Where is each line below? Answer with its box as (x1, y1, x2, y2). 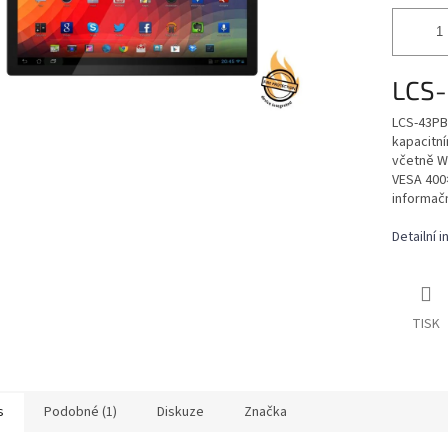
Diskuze (157, 402, 204, 423)
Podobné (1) (44, 402, 117, 423)
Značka (244, 402, 287, 423)
